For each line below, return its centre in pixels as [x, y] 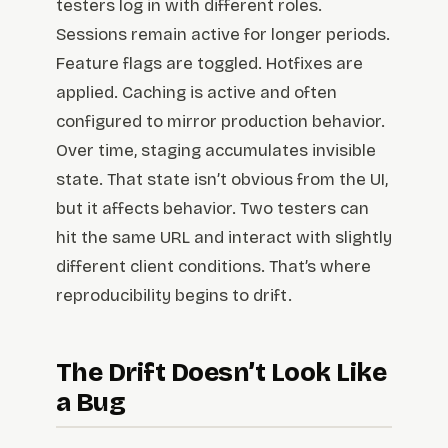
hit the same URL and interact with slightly [224, 237]
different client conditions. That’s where [213, 266]
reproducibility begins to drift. [174, 295]
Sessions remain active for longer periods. [223, 34]
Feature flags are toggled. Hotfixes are [209, 63]
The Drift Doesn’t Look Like [221, 372]
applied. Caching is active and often [196, 92]
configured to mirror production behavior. [220, 121]
